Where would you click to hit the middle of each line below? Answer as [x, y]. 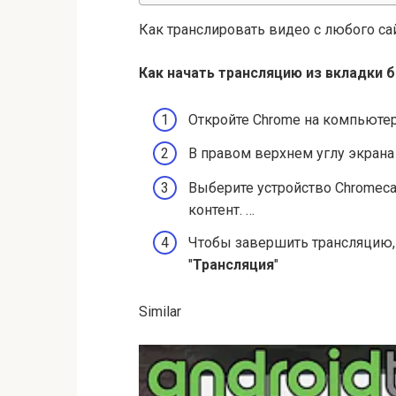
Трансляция [233, 264]
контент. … [221, 209]
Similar [160, 311]
